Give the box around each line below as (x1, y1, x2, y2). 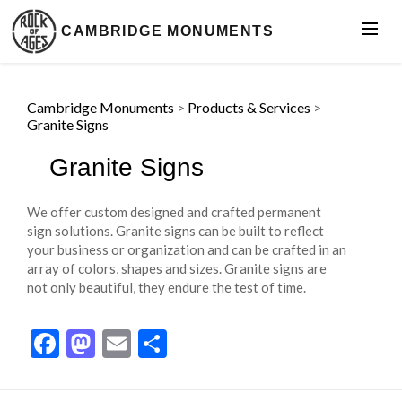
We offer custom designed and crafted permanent (27, 204, 321, 220)
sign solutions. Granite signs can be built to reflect (27, 223, 324, 239)
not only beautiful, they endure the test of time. (27, 279, 306, 295)
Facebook (59, 326, 178, 361)
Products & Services (188, 99, 310, 116)
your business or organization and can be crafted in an (27, 241, 346, 258)
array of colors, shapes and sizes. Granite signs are (27, 260, 327, 276)
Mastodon (95, 326, 221, 361)
